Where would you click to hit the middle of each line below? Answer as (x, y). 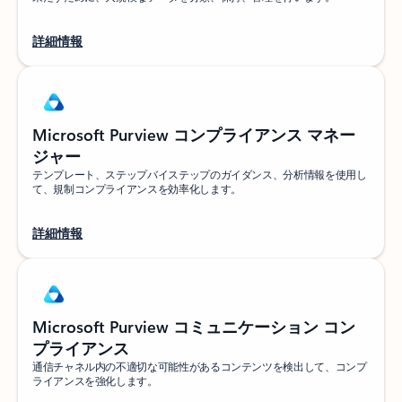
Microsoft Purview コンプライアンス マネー (194, 134)
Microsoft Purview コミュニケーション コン (194, 326)
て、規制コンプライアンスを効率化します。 (137, 188)
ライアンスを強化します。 (95, 380)
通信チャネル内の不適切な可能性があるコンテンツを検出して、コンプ (200, 366)
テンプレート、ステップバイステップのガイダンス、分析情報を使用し (200, 174)
